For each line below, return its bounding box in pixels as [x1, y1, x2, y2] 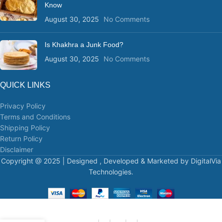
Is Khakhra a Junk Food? [45, 41, 123, 49]
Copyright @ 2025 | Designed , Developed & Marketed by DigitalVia [1, 157, 221, 166]
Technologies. [89, 167, 133, 176]
